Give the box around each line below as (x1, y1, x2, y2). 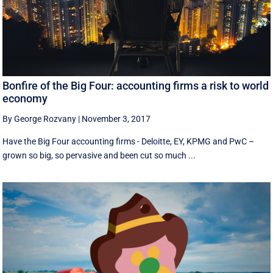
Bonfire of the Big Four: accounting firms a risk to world (2, 79, 269, 93)
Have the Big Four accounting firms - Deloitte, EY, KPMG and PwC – (2, 136, 255, 147)
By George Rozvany (2, 114, 77, 124)
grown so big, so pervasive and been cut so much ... (2, 151, 196, 161)
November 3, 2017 (82, 114, 151, 124)
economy (2, 92, 48, 105)
